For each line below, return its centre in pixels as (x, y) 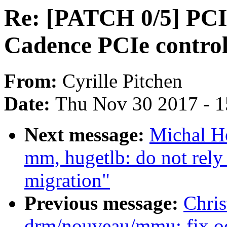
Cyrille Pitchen (122, 81)
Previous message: (104, 203)
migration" (67, 180)
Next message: (87, 135)
